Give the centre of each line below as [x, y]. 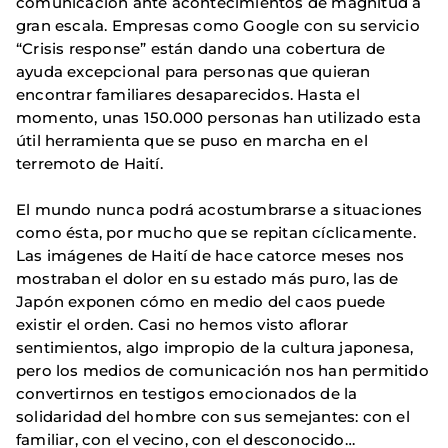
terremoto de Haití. [89, 163]
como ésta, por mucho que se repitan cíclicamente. [216, 232]
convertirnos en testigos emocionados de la [187, 393]
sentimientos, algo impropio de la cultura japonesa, [215, 347]
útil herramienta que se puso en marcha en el [192, 140]
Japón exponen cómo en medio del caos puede [201, 301]
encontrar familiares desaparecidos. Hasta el [188, 94]
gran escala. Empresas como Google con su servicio [218, 25]
